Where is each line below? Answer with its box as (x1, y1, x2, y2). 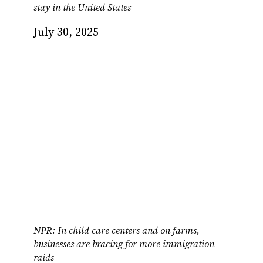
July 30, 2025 (33, 25, 99, 40)
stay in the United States (33, 1, 131, 14)
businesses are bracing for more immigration (33, 238, 214, 251)
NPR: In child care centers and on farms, (33, 224, 200, 237)
